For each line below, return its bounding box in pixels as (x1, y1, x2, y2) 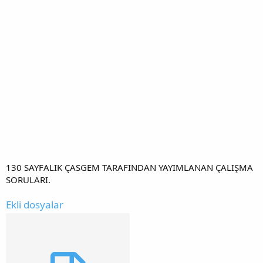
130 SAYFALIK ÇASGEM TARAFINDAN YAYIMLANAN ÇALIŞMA (6, 161, 253, 173)
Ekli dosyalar (6, 197, 63, 211)
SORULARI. (6, 173, 50, 186)
